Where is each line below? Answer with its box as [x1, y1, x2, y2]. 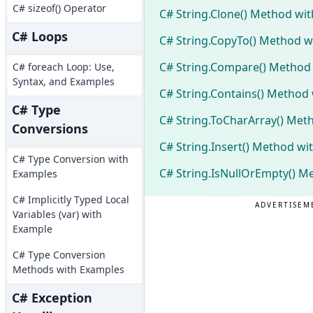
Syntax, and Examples [12, 75, 115, 88]
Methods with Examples [12, 263, 124, 276]
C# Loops [11, 28, 68, 45]
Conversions [11, 120, 88, 137]
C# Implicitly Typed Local [12, 193, 129, 206]
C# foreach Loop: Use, [12, 60, 115, 73]
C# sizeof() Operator [12, 1, 106, 15]
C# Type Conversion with [12, 152, 129, 166]
